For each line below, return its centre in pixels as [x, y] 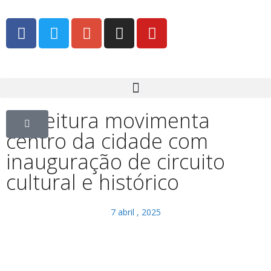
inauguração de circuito [116, 162]
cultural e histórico [93, 182]
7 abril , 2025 [135, 212]
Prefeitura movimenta [108, 120]
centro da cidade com [107, 141]
